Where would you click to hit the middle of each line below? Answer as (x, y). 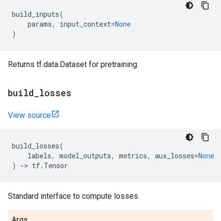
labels (39, 156)
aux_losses (175, 156)
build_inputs (36, 14)
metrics (133, 156)
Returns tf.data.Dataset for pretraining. (73, 64)
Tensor (56, 166)
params (40, 24)
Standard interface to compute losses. (74, 196)
